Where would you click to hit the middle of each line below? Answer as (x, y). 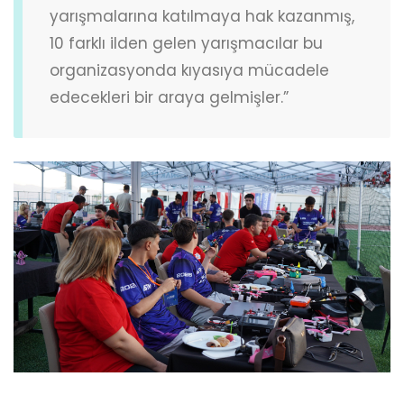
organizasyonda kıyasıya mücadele (189, 71)
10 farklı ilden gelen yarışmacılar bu (186, 44)
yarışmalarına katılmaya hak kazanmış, (202, 17)
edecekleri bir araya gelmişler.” (169, 98)
